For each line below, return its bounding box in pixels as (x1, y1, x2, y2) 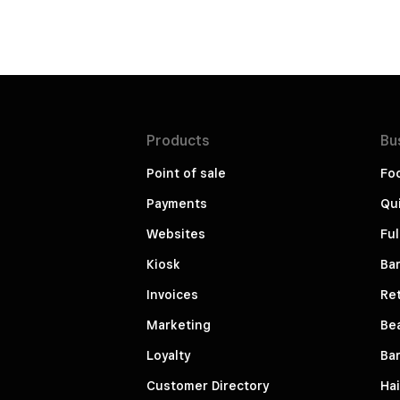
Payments (146, 196, 207, 212)
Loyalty (146, 348, 190, 363)
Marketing (146, 318, 211, 333)
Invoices (146, 287, 198, 303)
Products (146, 132, 210, 150)
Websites (146, 227, 205, 242)
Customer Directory (146, 379, 269, 394)
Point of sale (146, 166, 226, 181)
